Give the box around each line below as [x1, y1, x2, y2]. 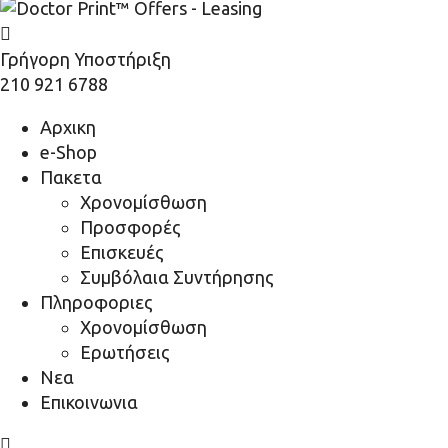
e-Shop [40, 142, 97, 162]
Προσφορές [80, 217, 181, 237]
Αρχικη [40, 117, 96, 137]
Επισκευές [80, 242, 164, 262]
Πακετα [40, 167, 102, 187]
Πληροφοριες [40, 292, 153, 312]
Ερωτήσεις [80, 342, 170, 362]
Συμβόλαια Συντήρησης [80, 267, 274, 287]
